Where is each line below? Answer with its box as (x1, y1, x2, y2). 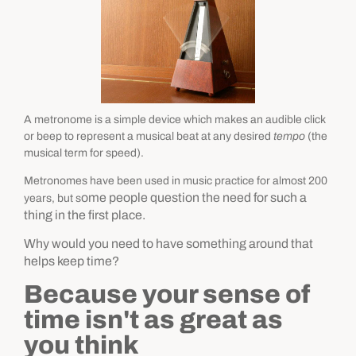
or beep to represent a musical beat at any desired (24, 130, 273, 142)
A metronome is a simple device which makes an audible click (24, 113, 326, 126)
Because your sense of (24, 280, 310, 308)
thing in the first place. (24, 208, 145, 222)
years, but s (24, 192, 81, 205)
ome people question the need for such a (81, 191, 307, 205)
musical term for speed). (24, 146, 144, 159)
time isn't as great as (24, 305, 283, 334)
